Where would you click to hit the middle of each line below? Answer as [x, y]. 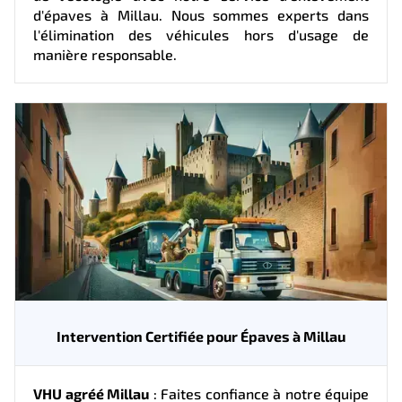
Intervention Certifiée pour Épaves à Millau [201, 336]
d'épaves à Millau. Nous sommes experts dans [201, 14]
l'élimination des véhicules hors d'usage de [201, 34]
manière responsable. [105, 54]
